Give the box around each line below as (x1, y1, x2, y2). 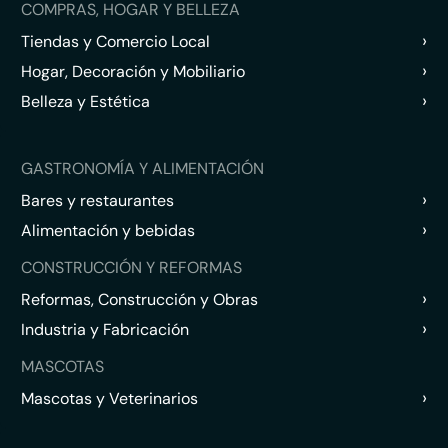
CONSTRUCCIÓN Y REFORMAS (21, 257, 242, 279)
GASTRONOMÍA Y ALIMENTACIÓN (21, 158, 264, 180)
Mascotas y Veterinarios (21, 387, 198, 409)
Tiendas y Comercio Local (21, 30, 210, 52)
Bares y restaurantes (21, 189, 174, 211)
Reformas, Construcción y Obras (21, 288, 258, 310)
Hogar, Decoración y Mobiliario (21, 60, 245, 82)
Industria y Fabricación (21, 318, 189, 340)
